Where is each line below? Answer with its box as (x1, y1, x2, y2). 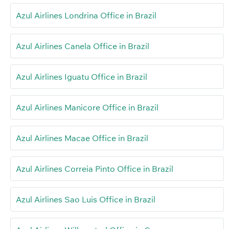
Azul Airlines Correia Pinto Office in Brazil (16, 163, 173, 174)
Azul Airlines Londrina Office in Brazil (16, 10, 156, 20)
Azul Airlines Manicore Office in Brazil (16, 102, 158, 112)
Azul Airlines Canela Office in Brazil (16, 40, 149, 51)
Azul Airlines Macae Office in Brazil (16, 132, 148, 143)
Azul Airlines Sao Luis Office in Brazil (16, 194, 155, 204)
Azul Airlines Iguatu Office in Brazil (16, 71, 147, 82)
